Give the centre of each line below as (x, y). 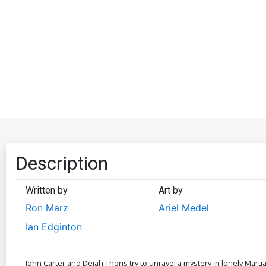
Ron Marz (47, 208)
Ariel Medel (183, 208)
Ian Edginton (54, 227)
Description (62, 163)
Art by (170, 190)
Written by (47, 190)
